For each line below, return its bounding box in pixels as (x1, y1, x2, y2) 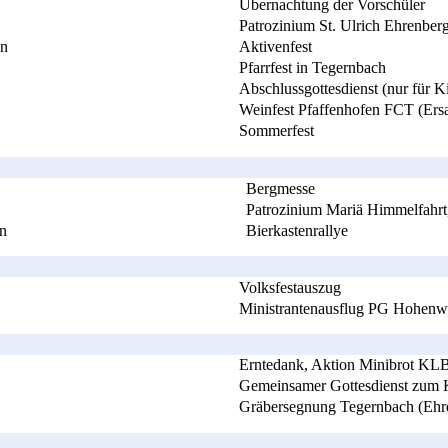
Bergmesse (245, 179, 315, 197)
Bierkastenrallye (245, 221, 348, 239)
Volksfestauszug (238, 278, 341, 296)
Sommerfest (239, 121, 314, 139)
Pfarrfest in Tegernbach (239, 58, 386, 76)
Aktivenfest (239, 37, 312, 55)
